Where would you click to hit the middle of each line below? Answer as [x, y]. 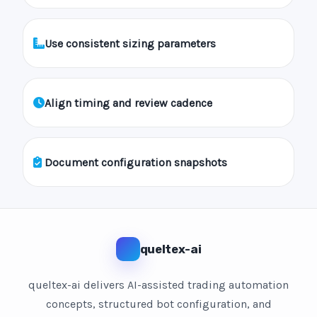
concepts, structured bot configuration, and [158, 304]
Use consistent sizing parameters [130, 43]
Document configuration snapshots [136, 162]
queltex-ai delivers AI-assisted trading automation [158, 285]
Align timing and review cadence [128, 103]
